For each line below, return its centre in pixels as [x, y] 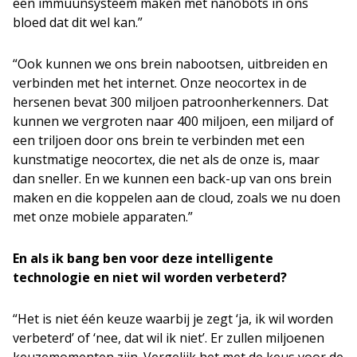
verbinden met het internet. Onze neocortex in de [160, 83]
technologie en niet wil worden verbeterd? [150, 277]
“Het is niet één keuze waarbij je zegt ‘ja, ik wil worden [173, 319]
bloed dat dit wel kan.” [78, 22]
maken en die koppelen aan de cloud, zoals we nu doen [177, 198]
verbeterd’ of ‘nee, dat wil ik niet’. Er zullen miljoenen [169, 338]
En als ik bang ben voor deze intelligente [143, 258]
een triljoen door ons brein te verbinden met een [159, 140]
